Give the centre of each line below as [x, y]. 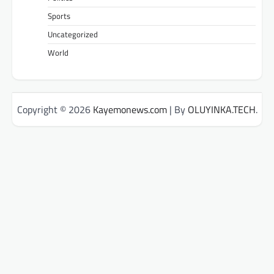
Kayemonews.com [130, 109]
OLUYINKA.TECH [221, 109]
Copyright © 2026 [55, 109]
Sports [59, 16]
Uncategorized [73, 34]
